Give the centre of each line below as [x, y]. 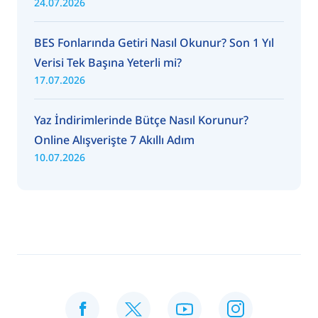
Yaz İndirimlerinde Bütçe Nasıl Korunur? [141, 120]
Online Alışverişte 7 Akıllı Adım [114, 139]
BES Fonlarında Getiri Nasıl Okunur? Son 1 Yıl [154, 42]
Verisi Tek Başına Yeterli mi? [108, 62]
